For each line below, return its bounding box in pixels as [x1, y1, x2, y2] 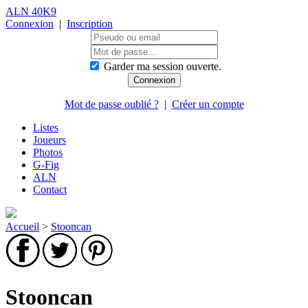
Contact [33, 184, 67, 195]
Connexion [5, 18, 54, 30]
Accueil [5, 221, 39, 232]
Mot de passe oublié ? [64, 98, 159, 110]
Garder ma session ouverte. [103, 60, 221, 72]
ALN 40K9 [5, 5, 56, 17]
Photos [33, 146, 63, 158]
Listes [33, 122, 58, 133]
